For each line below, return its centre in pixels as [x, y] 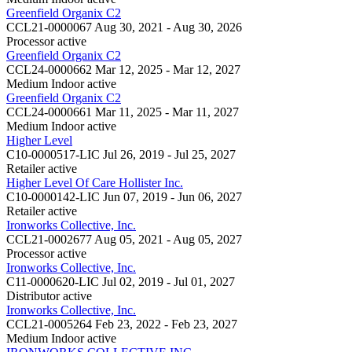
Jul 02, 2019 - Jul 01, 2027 [169, 281]
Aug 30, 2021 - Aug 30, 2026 [168, 27]
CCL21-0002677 [49, 239]
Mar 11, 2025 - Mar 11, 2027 [167, 112]
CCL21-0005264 [49, 324]
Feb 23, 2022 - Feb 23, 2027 [166, 324]
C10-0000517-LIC [53, 154]
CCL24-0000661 [49, 112]
